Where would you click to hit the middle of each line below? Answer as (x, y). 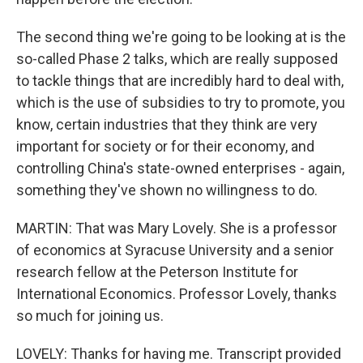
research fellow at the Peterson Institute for (157, 272)
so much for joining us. (90, 316)
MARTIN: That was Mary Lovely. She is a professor (177, 228)
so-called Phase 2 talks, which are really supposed (177, 59)
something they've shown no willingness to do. (167, 190)
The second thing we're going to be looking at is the (181, 37)
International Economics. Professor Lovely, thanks (177, 294)
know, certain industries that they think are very (167, 124)
